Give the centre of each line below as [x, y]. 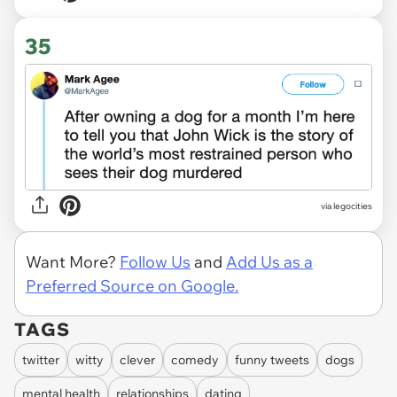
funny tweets [272, 359]
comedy [195, 359]
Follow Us [155, 262]
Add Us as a [269, 262]
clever [137, 359]
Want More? [73, 262]
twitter [41, 359]
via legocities [346, 206]
